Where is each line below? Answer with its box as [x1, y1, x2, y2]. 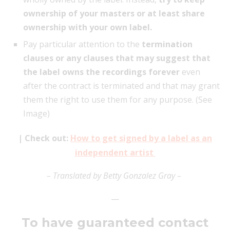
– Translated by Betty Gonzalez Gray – [47, 169, 183, 181]
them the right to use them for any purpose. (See [23, 93, 212, 105]
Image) [23, 107, 50, 119]
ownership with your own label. [23, 21, 152, 33]
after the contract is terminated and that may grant [23, 80, 220, 91]
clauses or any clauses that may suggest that [23, 52, 210, 64]
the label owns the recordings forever [23, 66, 180, 78]
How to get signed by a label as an [70, 132, 212, 144]
